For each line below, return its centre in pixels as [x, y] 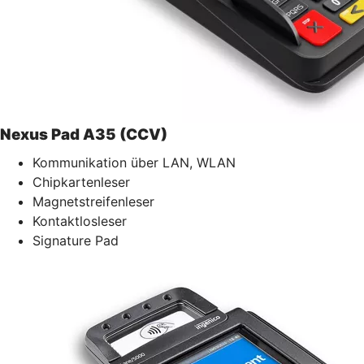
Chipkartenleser [81, 182]
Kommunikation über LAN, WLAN [134, 162]
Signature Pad [76, 240]
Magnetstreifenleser [93, 201]
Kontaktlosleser [80, 221]
